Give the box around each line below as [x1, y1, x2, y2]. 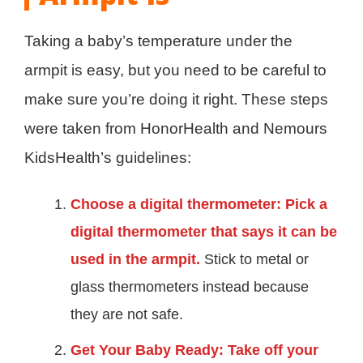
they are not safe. [70, 305, 183, 322]
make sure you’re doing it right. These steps [24, 90, 328, 108]
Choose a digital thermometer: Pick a [70, 195, 327, 212]
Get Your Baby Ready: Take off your [70, 341, 318, 358]
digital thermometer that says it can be [70, 223, 337, 240]
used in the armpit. [70, 250, 200, 267]
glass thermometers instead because [70, 278, 309, 295]
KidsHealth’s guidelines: [24, 148, 191, 166]
